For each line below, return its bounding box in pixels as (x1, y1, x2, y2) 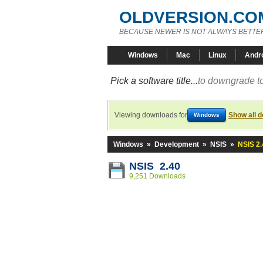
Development (154, 140, 199, 149)
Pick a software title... (110, 76, 198, 86)
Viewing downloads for (114, 111, 187, 119)
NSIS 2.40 (129, 160, 180, 172)
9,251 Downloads (129, 172, 186, 180)
